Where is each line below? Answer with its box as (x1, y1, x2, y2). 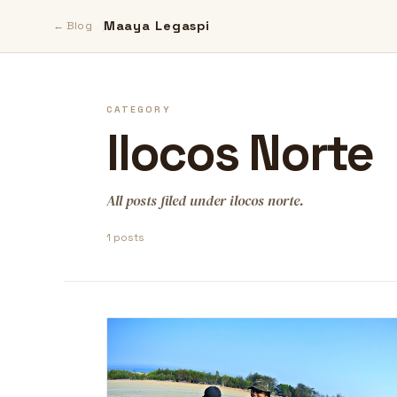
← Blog (53, 19, 92, 33)
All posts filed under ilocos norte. (106, 191, 304, 210)
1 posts (106, 231, 144, 244)
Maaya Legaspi (103, 18, 210, 34)
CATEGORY (106, 104, 171, 115)
